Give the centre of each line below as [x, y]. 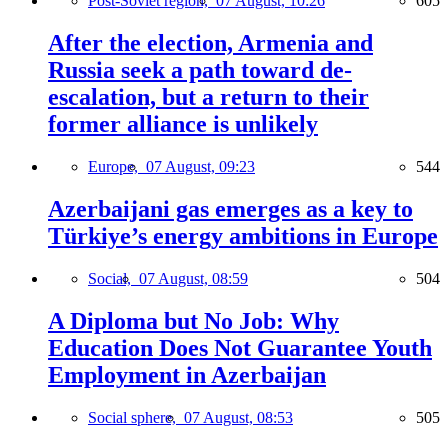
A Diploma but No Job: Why [193, 320]
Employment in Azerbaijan [187, 374]
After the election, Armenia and [210, 43]
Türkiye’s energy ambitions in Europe [243, 235]
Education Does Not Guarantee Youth [240, 347]
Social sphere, [136, 417]
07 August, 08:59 [193, 278]
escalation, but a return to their [208, 97]
